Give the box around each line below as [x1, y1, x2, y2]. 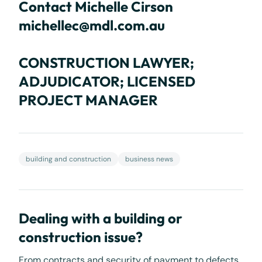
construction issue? [19, 228, 143, 246]
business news [125, 154, 173, 164]
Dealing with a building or [19, 209, 182, 227]
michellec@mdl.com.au [19, 16, 165, 34]
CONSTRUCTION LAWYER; [19, 54, 194, 71]
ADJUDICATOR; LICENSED [19, 73, 195, 90]
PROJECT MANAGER [19, 91, 158, 109]
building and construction [26, 154, 111, 164]
